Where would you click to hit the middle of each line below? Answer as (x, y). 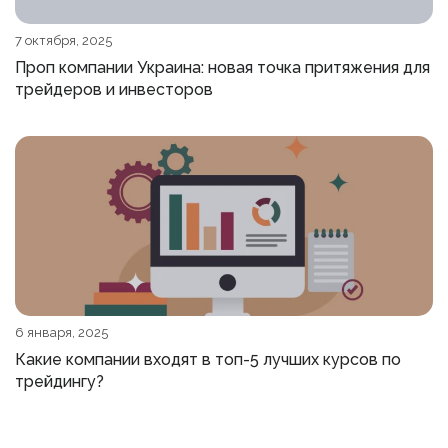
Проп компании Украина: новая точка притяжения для (222, 67)
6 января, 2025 (61, 332)
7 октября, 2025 (63, 40)
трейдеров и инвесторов (114, 89)
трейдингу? (59, 381)
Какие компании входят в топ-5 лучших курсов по (208, 359)
